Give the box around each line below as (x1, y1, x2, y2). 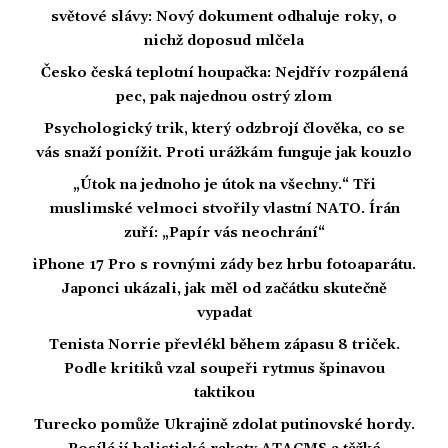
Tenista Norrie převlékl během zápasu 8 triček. (48, 335, 400, 354)
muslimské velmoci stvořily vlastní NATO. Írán (48, 199, 400, 218)
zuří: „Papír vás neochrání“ (123, 223, 325, 242)
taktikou (193, 383, 255, 402)
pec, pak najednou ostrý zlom (116, 87, 332, 106)
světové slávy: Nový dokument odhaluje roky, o (51, 7, 397, 26)
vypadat (196, 303, 252, 322)
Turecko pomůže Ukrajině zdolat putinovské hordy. (33, 415, 415, 434)
